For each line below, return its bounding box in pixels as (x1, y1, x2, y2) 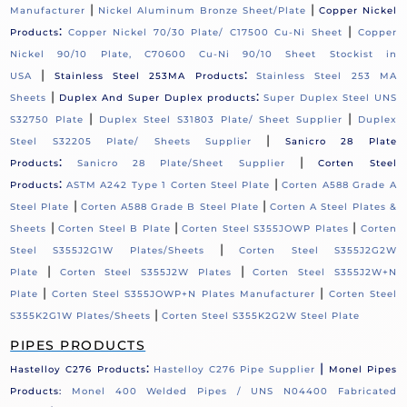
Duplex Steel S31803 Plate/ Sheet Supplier (98, 114, 342, 126)
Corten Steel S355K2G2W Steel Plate (162, 310, 361, 323)
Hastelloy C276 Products (10, 363, 146, 376)
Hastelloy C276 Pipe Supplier (153, 363, 316, 376)
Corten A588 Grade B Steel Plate (80, 201, 259, 213)
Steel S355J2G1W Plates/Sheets (10, 244, 204, 257)
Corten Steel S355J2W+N (253, 266, 397, 279)
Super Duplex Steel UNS (263, 92, 397, 104)
